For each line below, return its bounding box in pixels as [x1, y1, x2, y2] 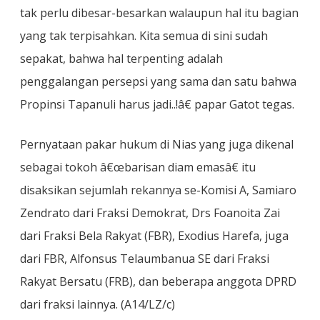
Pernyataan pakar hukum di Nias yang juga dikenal [20, 136, 294, 152]
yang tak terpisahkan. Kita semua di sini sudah [20, 28, 268, 44]
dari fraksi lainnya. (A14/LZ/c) [20, 296, 175, 312]
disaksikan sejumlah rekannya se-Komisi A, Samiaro [20, 182, 296, 198]
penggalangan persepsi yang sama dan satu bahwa [20, 74, 296, 89]
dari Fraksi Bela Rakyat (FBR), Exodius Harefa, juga [20, 228, 289, 244]
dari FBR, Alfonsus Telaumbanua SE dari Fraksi [20, 251, 269, 266]
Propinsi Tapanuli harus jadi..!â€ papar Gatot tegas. [20, 96, 294, 112]
